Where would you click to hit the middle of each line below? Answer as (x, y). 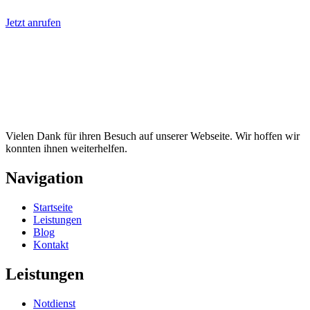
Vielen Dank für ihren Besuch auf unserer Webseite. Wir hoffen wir (153, 136)
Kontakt (51, 244)
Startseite (53, 207)
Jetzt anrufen (33, 22)
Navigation (44, 177)
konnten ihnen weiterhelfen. (68, 148)
